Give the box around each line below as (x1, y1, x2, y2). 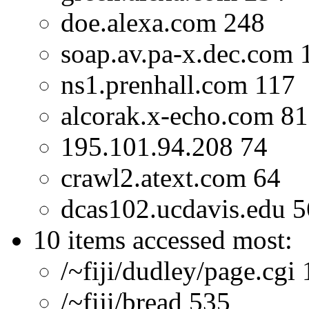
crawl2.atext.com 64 (61, 163, 281, 193)
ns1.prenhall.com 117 (61, 70, 295, 100)
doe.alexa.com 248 (61, 8, 265, 38)
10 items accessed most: (33, 225, 292, 255)
